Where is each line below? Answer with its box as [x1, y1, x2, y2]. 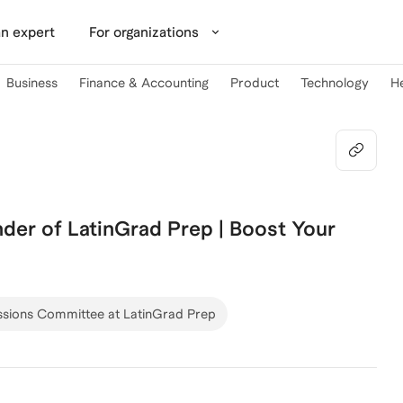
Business [6, 76, 58, 90]
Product [230, 76, 279, 90]
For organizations [88, 23, 199, 40]
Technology [300, 76, 369, 90]
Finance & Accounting [79, 76, 209, 90]
